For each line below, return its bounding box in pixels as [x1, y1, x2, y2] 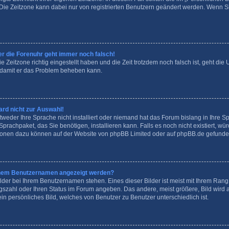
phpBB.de [177, 130, 204, 138]
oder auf [151, 130, 177, 138]
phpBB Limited [110, 130, 151, 138]
